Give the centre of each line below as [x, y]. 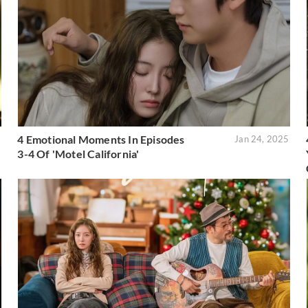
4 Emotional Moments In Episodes [101, 140]
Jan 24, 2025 [262, 139]
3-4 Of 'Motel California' [78, 154]
